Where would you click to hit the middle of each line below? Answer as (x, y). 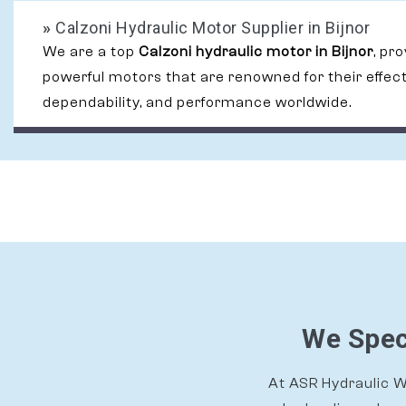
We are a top (91, 52)
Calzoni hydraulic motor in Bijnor (256, 52)
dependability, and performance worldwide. (197, 103)
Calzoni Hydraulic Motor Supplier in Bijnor (210, 28)
